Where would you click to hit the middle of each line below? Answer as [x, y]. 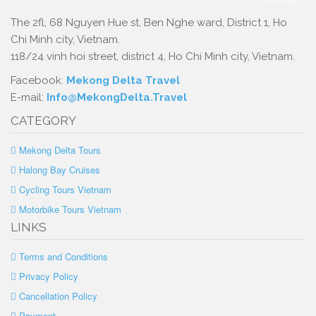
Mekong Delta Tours [60, 150]
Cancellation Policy [58, 296]
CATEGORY [43, 121]
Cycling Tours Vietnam [65, 189]
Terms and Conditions [63, 256]
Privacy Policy [49, 276]
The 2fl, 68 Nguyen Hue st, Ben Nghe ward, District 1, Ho [149, 23]
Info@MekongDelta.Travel [117, 97]
